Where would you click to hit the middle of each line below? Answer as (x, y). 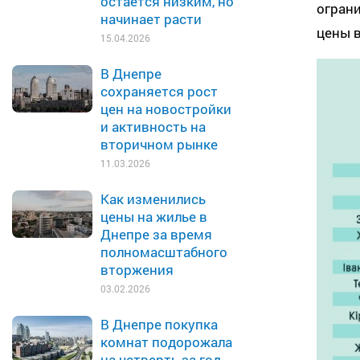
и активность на (153, 127)
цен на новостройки (166, 109)
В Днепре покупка (159, 324)
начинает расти (151, 19)
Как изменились (153, 199)
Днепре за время (156, 234)
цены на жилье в (154, 217)
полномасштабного (164, 252)
